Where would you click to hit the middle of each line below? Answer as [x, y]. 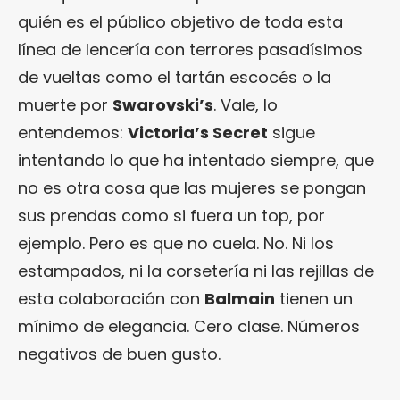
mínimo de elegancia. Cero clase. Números [189, 326]
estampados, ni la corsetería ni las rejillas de [196, 271]
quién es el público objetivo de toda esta [180, 21]
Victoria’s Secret [198, 132]
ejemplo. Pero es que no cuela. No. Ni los [176, 243]
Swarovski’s [163, 104]
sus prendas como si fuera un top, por [171, 215]
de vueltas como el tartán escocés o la [175, 77]
